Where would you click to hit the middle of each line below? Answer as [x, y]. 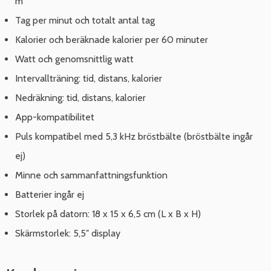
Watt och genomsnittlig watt [74, 59]
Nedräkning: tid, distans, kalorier [80, 98]
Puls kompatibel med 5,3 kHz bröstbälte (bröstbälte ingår [134, 137]
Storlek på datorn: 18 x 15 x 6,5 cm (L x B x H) [108, 214]
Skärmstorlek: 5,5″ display [68, 233]
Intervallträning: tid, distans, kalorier [89, 79]
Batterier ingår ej [50, 195]
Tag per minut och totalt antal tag [85, 21]
